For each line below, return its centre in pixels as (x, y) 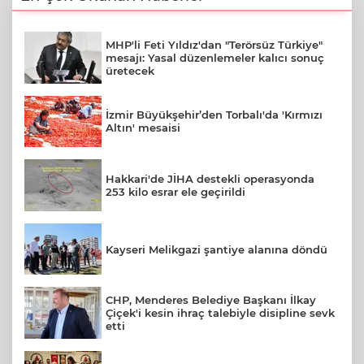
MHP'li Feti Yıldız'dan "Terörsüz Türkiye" (214, 44)
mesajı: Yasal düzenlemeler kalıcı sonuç (215, 57)
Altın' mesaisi (143, 128)
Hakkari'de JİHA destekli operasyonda (210, 178)
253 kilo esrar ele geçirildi (175, 191)
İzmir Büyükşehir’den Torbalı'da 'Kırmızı (214, 115)
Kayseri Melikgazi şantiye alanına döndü (217, 249)
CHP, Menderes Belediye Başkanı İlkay (211, 300)
